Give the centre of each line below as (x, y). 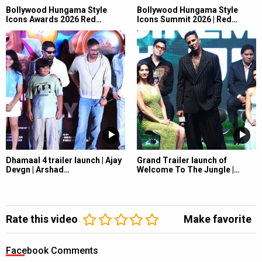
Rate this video (42, 219)
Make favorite (218, 219)
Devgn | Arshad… (38, 169)
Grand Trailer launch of (182, 160)
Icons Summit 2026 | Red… (187, 19)
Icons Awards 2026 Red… (54, 19)
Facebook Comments (52, 250)
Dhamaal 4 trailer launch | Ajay (64, 160)
